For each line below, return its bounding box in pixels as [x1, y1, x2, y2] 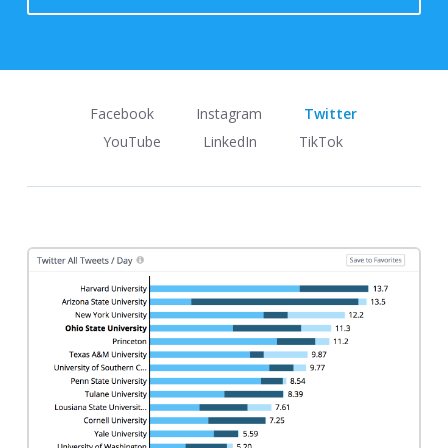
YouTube [103, 132, 162, 151]
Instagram [196, 104, 263, 123]
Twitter [304, 104, 358, 123]
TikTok [299, 132, 344, 151]
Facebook [90, 104, 155, 123]
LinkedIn [203, 132, 258, 151]
